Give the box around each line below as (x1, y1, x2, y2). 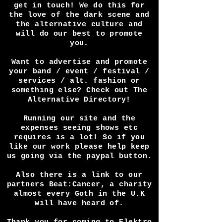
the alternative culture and (16, 50, 143, 58)
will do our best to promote (16, 59, 143, 68)
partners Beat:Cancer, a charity (6, 210, 152, 219)
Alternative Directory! (28, 125, 131, 134)
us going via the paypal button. (6, 182, 152, 190)
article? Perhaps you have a (16, 3, 143, 11)
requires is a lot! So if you (13, 163, 145, 171)
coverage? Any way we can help (11, 22, 148, 30)
